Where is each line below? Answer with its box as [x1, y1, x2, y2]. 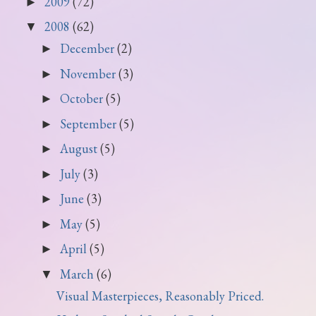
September [59, 115, 119, 132]
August [59, 140, 100, 157]
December [59, 40, 117, 56]
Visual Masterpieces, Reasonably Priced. [56, 287, 264, 304]
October [59, 90, 106, 107]
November [59, 65, 119, 82]
